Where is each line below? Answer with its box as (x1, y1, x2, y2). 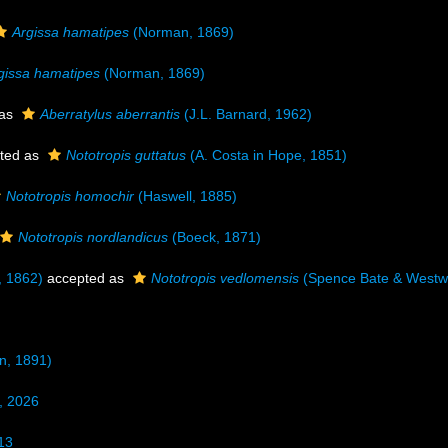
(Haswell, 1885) (134, 188, 237, 204)
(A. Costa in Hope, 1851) (186, 147, 347, 163)
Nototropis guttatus (66, 147, 186, 163)
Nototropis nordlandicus (18, 229, 168, 245)
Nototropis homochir (6, 188, 134, 204)
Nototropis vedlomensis (151, 270, 299, 286)
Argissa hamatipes (12, 24, 129, 40)
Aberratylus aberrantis (40, 106, 180, 122)
